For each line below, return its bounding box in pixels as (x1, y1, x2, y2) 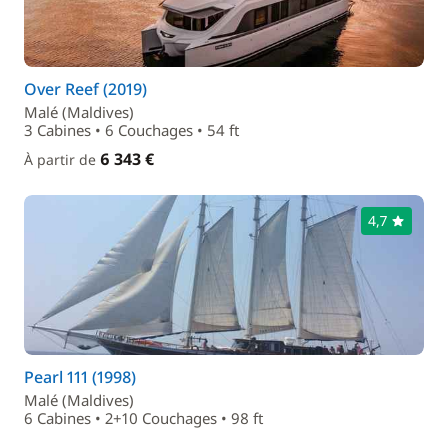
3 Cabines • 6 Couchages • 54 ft (24, 120, 239, 140)
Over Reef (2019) (24, 78, 147, 100)
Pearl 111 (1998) (24, 366, 136, 388)
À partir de (24, 150, 100, 169)
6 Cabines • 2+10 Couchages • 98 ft (24, 408, 263, 428)
